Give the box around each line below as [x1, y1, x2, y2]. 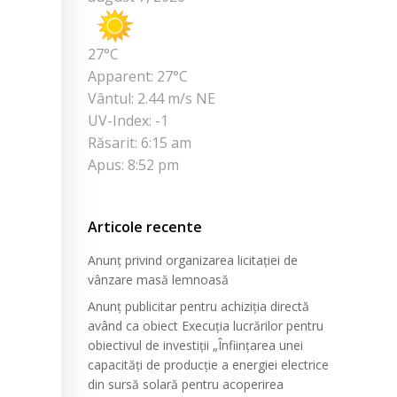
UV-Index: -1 [88, 111, 168, 131]
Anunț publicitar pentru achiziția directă [88, 298, 309, 315]
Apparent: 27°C [88, 66, 188, 87]
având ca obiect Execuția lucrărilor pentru [88, 317, 323, 335]
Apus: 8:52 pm [88, 155, 179, 175]
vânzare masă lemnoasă [88, 271, 229, 289]
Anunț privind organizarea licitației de [88, 252, 298, 269]
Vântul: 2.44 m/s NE [88, 89, 215, 109]
